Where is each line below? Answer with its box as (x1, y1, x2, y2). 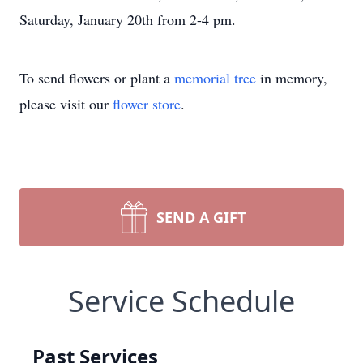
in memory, (256, 68, 327, 88)
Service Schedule (68, 281, 295, 321)
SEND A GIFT (156, 207, 246, 227)
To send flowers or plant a (19, 68, 174, 88)
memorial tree (174, 68, 256, 88)
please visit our (19, 94, 113, 113)
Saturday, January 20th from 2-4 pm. (19, 10, 236, 29)
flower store (113, 94, 181, 113)
